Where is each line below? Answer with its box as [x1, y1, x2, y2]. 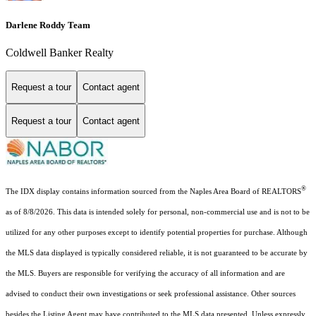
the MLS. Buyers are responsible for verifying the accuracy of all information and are [6, 269, 285, 277]
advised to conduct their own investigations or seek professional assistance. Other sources [6, 289, 296, 298]
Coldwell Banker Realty [6, 46, 114, 59]
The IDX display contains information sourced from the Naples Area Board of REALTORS [6, 187, 301, 195]
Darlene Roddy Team [6, 19, 90, 30]
